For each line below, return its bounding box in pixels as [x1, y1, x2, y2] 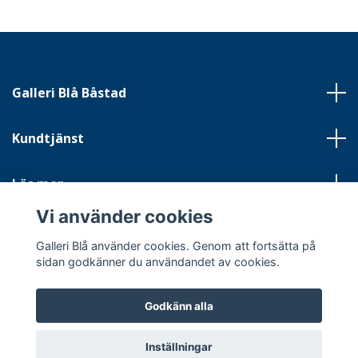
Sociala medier [12, 220, 107, 238]
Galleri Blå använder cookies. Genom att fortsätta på [35, 238, 316, 253]
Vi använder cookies [35, 205, 213, 228]
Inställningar [145, 340, 213, 354]
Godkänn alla [145, 299, 213, 312]
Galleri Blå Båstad [12, 83, 126, 101]
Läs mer [12, 174, 63, 193]
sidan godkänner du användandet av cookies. [35, 254, 280, 268]
